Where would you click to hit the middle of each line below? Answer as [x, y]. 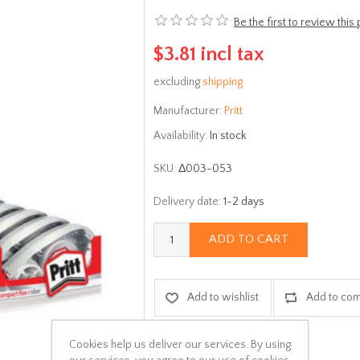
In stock [228, 135]
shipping [223, 82]
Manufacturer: [188, 110]
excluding [178, 82]
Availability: [180, 135]
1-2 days [244, 201]
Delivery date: [187, 201]
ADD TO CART [249, 239]
